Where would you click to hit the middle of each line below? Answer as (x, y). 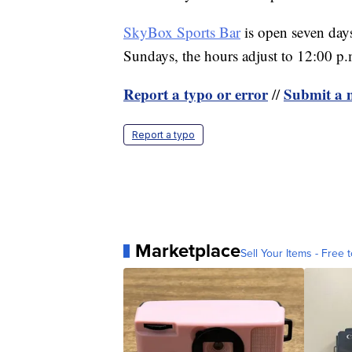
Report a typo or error (196, 94)
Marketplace (188, 251)
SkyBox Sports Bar (182, 32)
